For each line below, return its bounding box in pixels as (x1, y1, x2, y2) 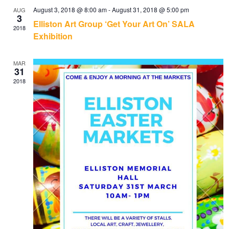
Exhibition (33, 30, 73, 42)
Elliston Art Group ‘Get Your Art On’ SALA (33, 17, 195, 30)
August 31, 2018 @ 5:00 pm (112, 5, 190, 14)
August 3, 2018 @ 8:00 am (33, 5, 107, 14)
